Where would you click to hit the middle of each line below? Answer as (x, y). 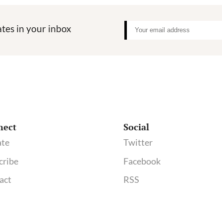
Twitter (138, 142)
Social (136, 127)
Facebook (142, 161)
